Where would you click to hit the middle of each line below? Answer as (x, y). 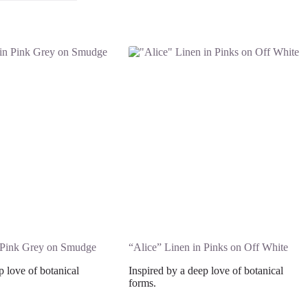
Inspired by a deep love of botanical (206, 270)
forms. (142, 283)
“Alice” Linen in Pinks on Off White (208, 247)
